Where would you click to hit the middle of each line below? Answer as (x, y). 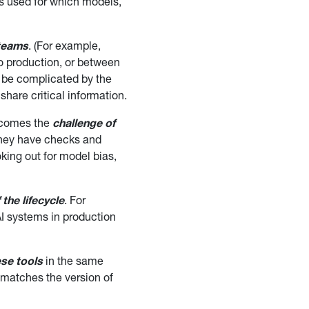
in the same (73, 260)
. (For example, (65, 45)
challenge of (84, 122)
